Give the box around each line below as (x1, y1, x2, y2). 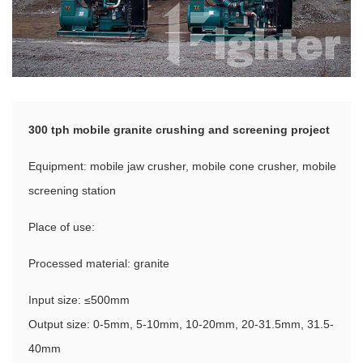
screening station (28, 184, 116, 198)
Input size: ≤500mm (28, 293, 130, 307)
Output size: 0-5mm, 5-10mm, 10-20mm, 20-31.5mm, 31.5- (28, 318, 334, 331)
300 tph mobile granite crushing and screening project (28, 123, 330, 137)
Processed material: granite (28, 257, 169, 271)
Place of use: (28, 220, 95, 234)
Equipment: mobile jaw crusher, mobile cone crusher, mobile (28, 160, 336, 173)
